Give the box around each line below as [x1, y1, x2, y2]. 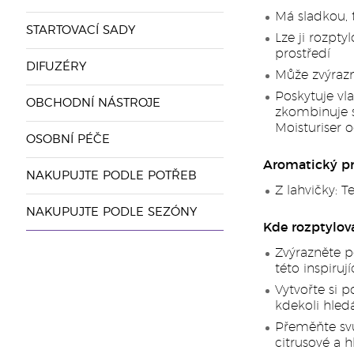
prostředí [274, 47, 330, 60]
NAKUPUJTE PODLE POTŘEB [25, 170, 197, 182]
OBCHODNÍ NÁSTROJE [25, 97, 160, 109]
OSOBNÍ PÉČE [25, 134, 110, 145]
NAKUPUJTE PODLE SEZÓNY [25, 206, 197, 218]
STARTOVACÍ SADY [25, 24, 135, 36]
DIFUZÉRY [25, 61, 86, 73]
